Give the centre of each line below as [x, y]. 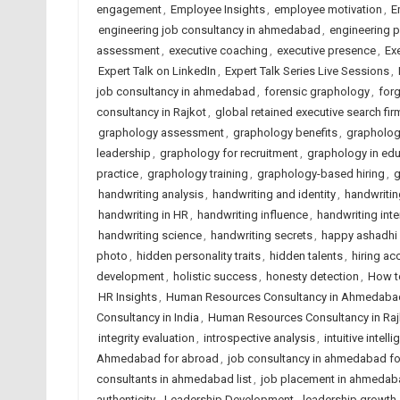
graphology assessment [161, 133]
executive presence [326, 50]
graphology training [197, 174]
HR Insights [127, 297]
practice [117, 174]
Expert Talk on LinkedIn [157, 71]
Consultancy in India [147, 317]
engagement [129, 9]
